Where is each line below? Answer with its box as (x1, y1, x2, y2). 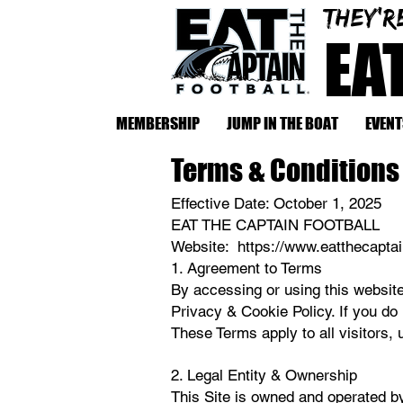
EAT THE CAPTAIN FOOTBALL (171, 216, 380, 234)
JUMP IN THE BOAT (227, 113, 338, 133)
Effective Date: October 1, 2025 (171, 194, 381, 212)
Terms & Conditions (171, 153, 399, 188)
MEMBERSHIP (116, 113, 200, 133)
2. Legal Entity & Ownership (171, 366, 357, 384)
